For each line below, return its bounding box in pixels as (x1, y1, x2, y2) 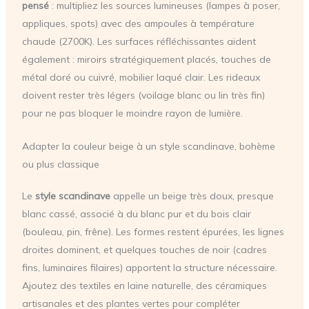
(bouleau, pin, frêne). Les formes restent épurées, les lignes (21, 226, 284, 239)
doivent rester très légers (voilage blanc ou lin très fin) (21, 88, 265, 101)
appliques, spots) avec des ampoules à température (21, 17, 255, 30)
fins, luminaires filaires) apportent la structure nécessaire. (21, 261, 277, 275)
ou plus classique (21, 158, 99, 171)
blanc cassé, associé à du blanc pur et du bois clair (21, 208, 251, 221)
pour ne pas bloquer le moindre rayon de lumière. (21, 106, 243, 119)
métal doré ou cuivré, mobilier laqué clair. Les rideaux (21, 70, 260, 83)
